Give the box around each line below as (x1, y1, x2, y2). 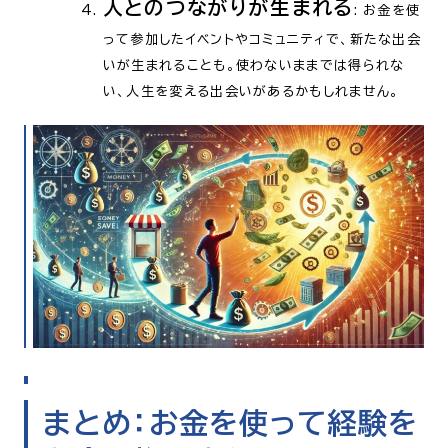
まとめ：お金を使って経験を (43, 407, 419, 438)
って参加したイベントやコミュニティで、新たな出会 (102, 33, 422, 47)
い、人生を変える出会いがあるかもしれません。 (102, 85, 400, 99)
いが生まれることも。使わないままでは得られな (102, 59, 405, 73)
